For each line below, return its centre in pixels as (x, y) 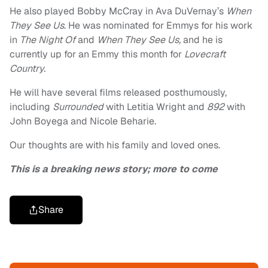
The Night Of (49, 40)
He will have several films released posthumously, (118, 92)
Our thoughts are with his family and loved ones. (115, 145)
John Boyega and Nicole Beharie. (83, 121)
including (31, 107)
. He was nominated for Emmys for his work (158, 25)
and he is (203, 40)
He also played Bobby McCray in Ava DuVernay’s (117, 11)
